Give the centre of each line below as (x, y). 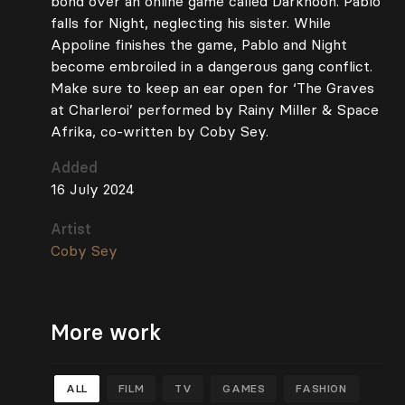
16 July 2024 (92, 189)
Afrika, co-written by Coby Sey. (160, 131)
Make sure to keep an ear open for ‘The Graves (212, 88)
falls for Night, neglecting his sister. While (191, 23)
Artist (71, 229)
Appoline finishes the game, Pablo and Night (199, 44)
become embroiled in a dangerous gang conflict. (212, 66)
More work (106, 332)
